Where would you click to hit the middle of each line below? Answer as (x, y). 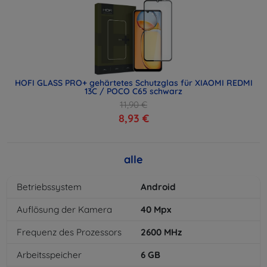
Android (158, 187)
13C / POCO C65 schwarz (133, 91)
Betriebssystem (49, 187)
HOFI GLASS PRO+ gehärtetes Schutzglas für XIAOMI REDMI (133, 83)
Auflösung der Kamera (64, 210)
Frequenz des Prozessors (69, 232)
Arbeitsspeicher (49, 255)
